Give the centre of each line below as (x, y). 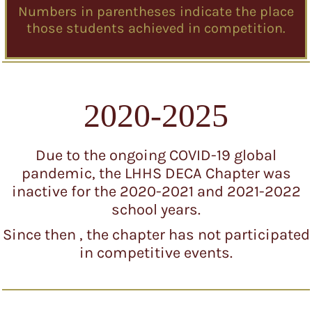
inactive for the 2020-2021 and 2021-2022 (156, 192)
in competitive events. (156, 253)
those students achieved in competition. (156, 28)
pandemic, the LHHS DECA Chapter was (156, 173)
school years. (156, 210)
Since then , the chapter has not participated (156, 235)
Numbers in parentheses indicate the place (156, 11)
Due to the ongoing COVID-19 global (156, 155)
